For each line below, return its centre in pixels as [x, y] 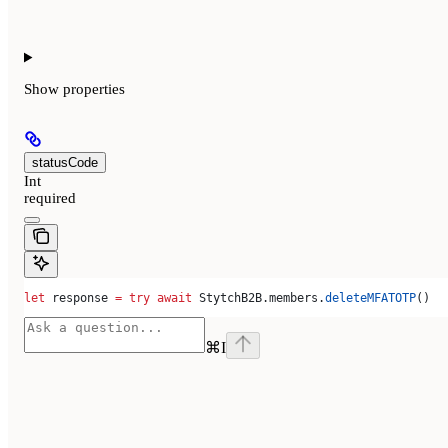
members [293, 297]
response [80, 297]
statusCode [65, 163]
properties [94, 89]
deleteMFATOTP [370, 297]
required [50, 198]
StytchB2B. [230, 297]
